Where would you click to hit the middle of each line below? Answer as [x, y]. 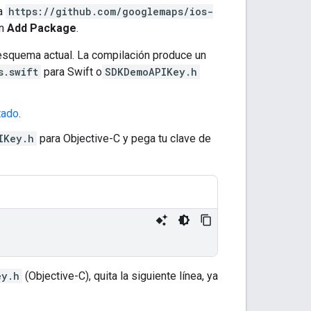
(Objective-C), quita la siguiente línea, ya [120, 276]
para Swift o [72, 72]
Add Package [42, 28]
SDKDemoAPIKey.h [151, 72]
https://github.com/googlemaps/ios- [111, 11]
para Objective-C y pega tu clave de [124, 138]
